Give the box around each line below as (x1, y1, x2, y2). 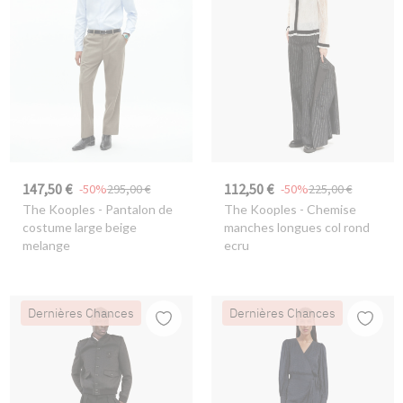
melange (22, 237, 70, 254)
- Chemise (296, 201, 356, 218)
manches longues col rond (223, 219, 370, 236)
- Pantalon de (94, 201, 173, 218)
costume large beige (22, 219, 137, 236)
